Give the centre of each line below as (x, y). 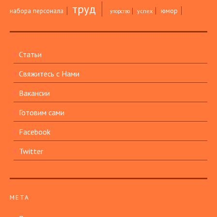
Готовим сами (42, 113)
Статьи (30, 54)
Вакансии (34, 93)
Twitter (31, 151)
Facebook (35, 132)
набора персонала (37, 11)
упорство (120, 11)
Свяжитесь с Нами (49, 74)
